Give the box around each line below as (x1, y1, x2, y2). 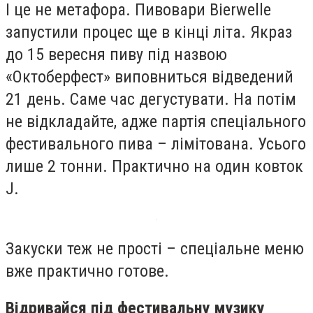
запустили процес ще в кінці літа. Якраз (6, 22, 292, 42)
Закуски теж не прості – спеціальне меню (6, 238, 304, 259)
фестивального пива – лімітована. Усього (6, 133, 306, 154)
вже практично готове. (6, 261, 169, 281)
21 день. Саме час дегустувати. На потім (6, 89, 296, 109)
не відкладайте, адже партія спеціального (6, 111, 306, 131)
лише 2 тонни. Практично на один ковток (6, 156, 303, 176)
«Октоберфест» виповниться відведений (6, 66, 293, 87)
